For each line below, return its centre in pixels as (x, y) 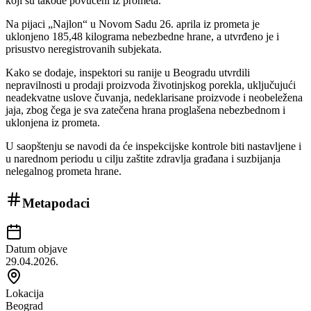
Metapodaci (56, 203)
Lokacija (25, 294)
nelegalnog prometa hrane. (64, 171)
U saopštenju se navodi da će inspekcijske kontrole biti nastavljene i (153, 146)
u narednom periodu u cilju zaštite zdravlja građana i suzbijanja (143, 158)
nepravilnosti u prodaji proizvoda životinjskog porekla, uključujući (151, 85)
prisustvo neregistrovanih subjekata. (84, 49)
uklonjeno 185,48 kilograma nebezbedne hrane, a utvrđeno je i (142, 36)
